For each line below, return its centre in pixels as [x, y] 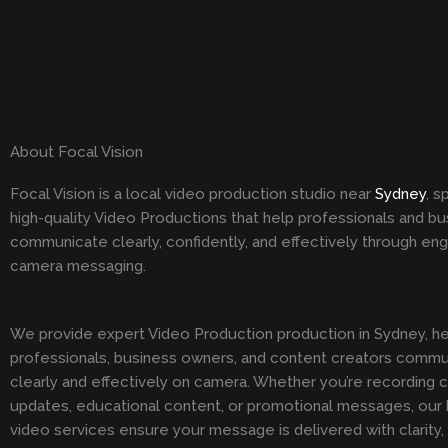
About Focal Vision [76, 152]
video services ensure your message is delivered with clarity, [227, 430]
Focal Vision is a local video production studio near [192, 194]
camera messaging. [78, 266]
